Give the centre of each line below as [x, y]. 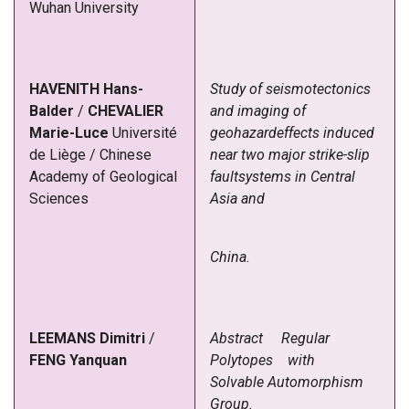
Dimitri [122, 338]
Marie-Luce [71, 132]
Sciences [59, 198]
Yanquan [96, 360]
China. [230, 257]
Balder [52, 110]
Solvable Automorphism [287, 382]
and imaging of [258, 110]
